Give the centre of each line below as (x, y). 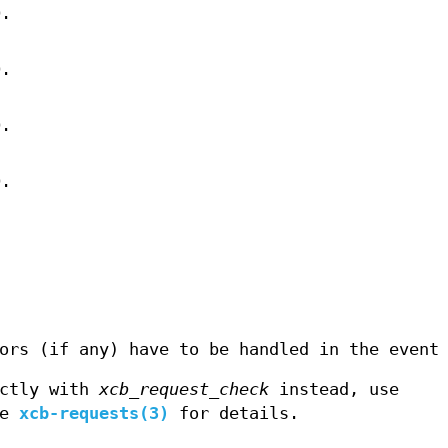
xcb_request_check (184, 390)
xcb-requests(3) (94, 414)
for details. (234, 414)
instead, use (334, 390)
